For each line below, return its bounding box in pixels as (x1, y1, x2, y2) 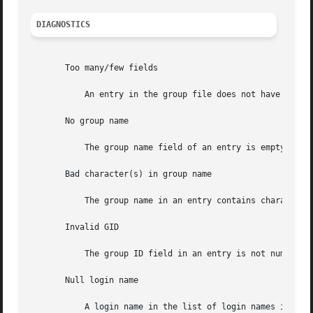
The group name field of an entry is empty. (31, 143, 291, 153)
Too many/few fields (31, 63, 159, 73)
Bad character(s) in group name (31, 169, 212, 180)
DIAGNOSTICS (36, 20, 91, 30)
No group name (31, 116, 129, 126)
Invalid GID (31, 222, 119, 233)
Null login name (31, 275, 139, 286)
